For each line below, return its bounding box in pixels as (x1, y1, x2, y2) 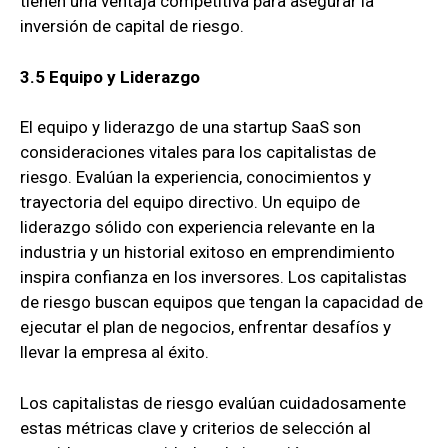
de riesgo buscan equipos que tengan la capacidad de (20, 292, 423, 313)
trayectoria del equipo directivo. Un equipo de (20, 192, 360, 213)
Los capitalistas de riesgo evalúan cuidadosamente (20, 392, 406, 413)
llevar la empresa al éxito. (20, 342, 209, 363)
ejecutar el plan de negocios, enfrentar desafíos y (20, 317, 391, 338)
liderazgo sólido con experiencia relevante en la (20, 217, 375, 238)
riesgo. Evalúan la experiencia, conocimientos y (20, 167, 371, 188)
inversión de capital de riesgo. (20, 16, 244, 37)
